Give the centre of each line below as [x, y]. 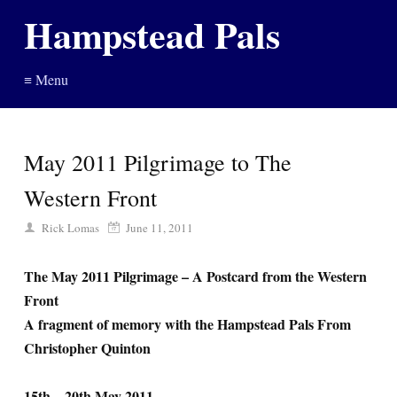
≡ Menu [46, 79]
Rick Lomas [70, 228]
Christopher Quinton [87, 348]
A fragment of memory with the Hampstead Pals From [187, 324]
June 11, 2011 [160, 228]
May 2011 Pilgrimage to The [158, 162]
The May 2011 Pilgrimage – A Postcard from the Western [195, 276]
